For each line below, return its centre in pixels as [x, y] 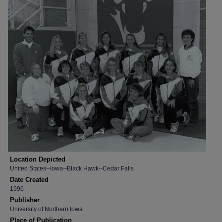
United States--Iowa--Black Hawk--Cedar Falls [72, 168]
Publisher [25, 200]
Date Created [29, 180]
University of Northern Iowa [46, 209]
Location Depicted [38, 159]
